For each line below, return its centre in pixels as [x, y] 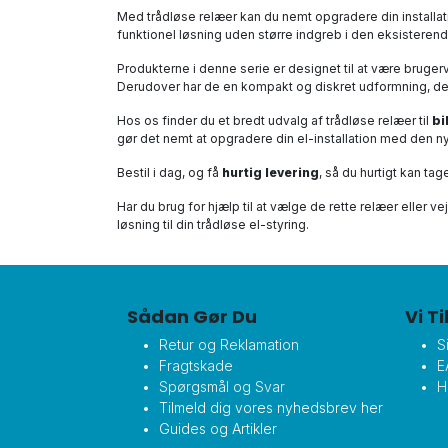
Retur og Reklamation [229, 344]
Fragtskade [196, 365]
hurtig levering [270, 172]
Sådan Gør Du [192, 316]
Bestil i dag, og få [169, 172]
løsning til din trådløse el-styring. [213, 224]
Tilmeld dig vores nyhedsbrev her [271, 407]
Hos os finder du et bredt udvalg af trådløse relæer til [274, 120]
